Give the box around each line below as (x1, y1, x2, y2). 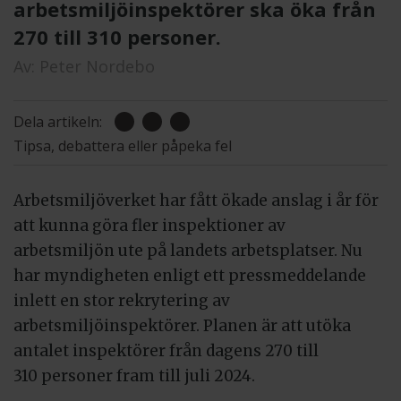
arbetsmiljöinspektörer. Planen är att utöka (13, 315, 351, 336)
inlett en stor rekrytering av (13, 290, 230, 311)
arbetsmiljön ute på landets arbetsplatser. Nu (13, 240, 363, 260)
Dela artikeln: (13, 111, 102, 132)
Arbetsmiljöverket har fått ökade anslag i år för (13, 190, 379, 210)
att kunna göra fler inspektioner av (13, 215, 286, 235)
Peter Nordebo (39, 55, 155, 77)
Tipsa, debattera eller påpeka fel (13, 135, 232, 156)
